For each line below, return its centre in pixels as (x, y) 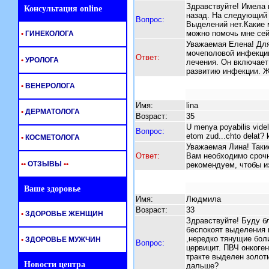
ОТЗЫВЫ (44, 164)
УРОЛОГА (41, 60)
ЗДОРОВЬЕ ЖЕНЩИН (63, 214)
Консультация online (61, 9)
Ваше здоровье (50, 189)
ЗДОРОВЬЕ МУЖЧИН (62, 240)
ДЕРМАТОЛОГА (52, 112)
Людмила (203, 199)
